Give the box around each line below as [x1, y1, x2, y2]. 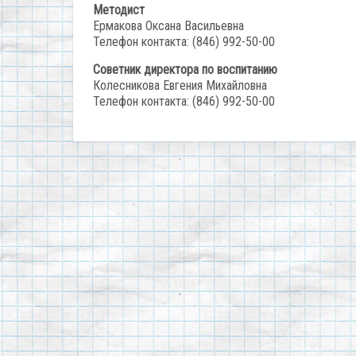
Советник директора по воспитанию [93, 62, 277, 77]
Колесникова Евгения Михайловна [93, 78, 267, 93]
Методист [93, 2, 145, 17]
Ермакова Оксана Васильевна [93, 18, 244, 33]
